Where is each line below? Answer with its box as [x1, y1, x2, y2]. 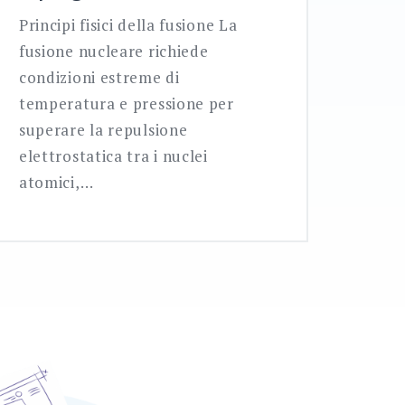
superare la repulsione [18, 119, 188, 141]
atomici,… [18, 172, 94, 193]
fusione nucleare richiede [18, 41, 209, 62]
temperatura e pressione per [18, 93, 234, 115]
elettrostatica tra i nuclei [18, 146, 208, 167]
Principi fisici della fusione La [18, 14, 238, 36]
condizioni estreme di [18, 67, 180, 89]
